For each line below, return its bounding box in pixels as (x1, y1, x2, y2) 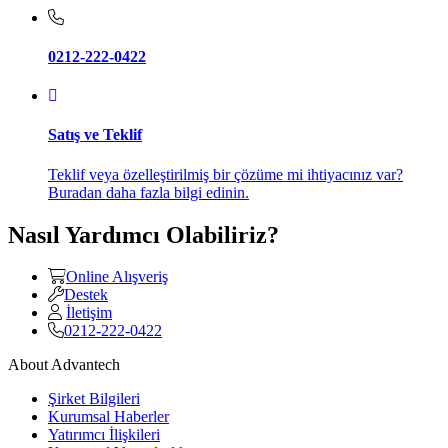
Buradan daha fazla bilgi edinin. (48, 183, 249, 201)
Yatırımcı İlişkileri (48, 426, 160, 444)
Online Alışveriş (66, 268, 168, 286)
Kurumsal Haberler (48, 408, 169, 426)
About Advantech (8, 356, 120, 374)
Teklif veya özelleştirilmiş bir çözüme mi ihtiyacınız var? (48, 165, 403, 183)
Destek (64, 286, 108, 304)
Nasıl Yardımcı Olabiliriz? (8, 221, 279, 248)
